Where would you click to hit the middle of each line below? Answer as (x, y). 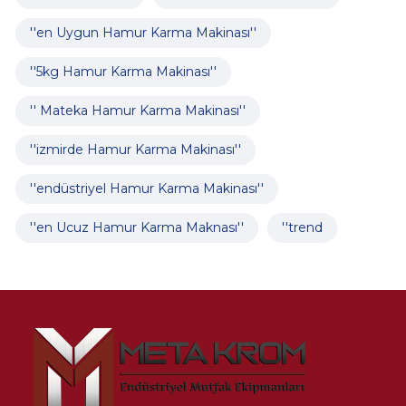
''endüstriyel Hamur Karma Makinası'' (146, 188)
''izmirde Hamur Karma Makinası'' (135, 149)
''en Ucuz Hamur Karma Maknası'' (136, 227)
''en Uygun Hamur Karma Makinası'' (143, 32)
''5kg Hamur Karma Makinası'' (123, 71)
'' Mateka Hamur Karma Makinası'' (137, 110)
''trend (302, 227)
